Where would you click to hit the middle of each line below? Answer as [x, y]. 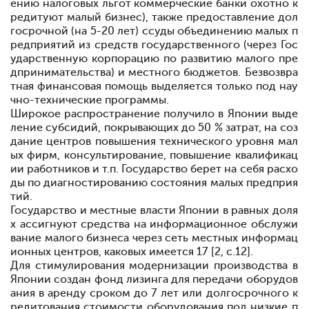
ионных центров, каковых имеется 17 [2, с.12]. [132, 252]
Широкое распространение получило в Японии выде [154, 114]
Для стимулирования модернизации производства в [154, 266]
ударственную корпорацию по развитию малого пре [154, 59]
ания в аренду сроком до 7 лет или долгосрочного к [154, 293]
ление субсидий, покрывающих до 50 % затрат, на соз [154, 128]
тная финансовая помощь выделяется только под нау [154, 86]
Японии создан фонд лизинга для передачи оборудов [154, 279]
